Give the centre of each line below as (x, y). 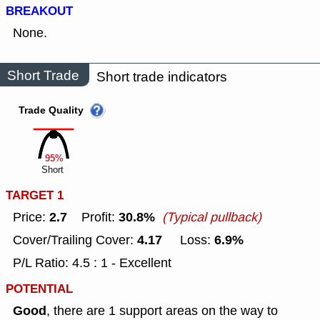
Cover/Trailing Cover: (75, 240)
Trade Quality (51, 111)
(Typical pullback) (212, 217)
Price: (31, 217)
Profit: (93, 217)
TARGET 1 (35, 196)
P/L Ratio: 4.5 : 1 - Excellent (92, 263)
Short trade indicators (162, 77)
